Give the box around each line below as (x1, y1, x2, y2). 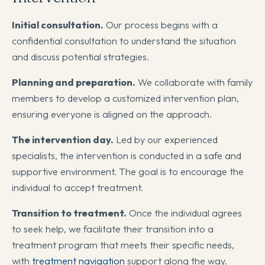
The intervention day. (12, 133, 114, 146)
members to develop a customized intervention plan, (12, 92, 239, 105)
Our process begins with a (104, 18, 218, 31)
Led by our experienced (114, 133, 218, 146)
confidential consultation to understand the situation (12, 34, 236, 47)
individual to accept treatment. (12, 181, 143, 194)
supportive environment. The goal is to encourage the (12, 165, 244, 178)
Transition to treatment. (12, 206, 127, 219)
